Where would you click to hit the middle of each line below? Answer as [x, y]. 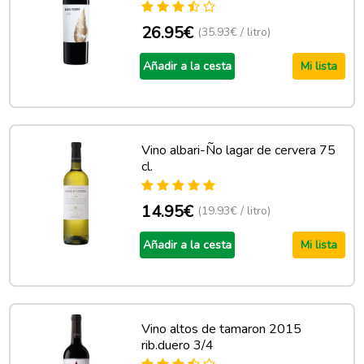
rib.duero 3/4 [177, 345]
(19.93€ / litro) [234, 211]
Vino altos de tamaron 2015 [221, 329]
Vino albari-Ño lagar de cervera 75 [238, 150]
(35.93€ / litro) [234, 32]
